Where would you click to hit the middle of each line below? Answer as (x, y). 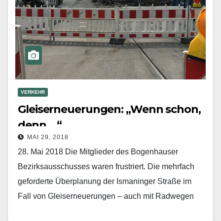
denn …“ (40, 125)
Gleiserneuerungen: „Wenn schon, (109, 109)
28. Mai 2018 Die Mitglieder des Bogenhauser (98, 151)
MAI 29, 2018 (48, 137)
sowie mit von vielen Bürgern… (72, 211)
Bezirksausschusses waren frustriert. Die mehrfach (106, 166)
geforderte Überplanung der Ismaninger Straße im (105, 181)
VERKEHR (33, 92)
